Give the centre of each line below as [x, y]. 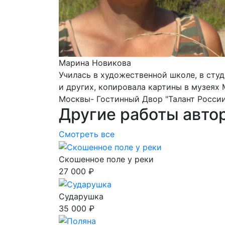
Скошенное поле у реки [106, 159]
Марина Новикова [95, 63]
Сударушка [81, 196]
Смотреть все [87, 134]
